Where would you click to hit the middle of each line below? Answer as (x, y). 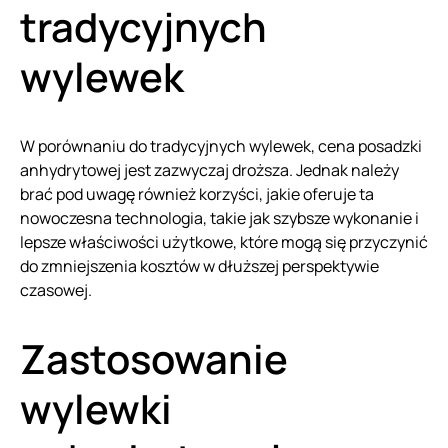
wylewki (96, 408)
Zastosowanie (154, 358)
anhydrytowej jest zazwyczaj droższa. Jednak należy (209, 169)
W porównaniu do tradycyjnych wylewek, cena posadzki (221, 145)
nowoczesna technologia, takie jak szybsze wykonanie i (219, 217)
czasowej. (56, 289)
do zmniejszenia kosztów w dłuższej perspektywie (199, 265)
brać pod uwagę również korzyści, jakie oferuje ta (197, 193)
